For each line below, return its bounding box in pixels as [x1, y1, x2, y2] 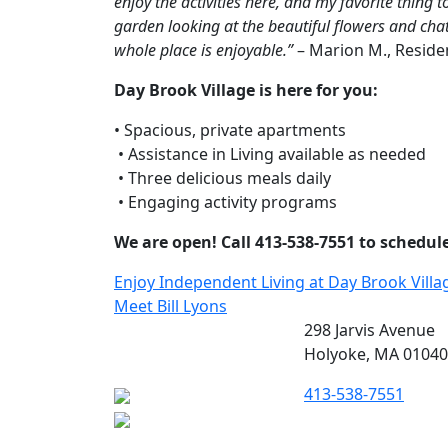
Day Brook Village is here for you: [114, 79, 378, 101]
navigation [113, 304, 272, 347]
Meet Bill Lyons [114, 295, 227, 317]
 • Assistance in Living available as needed [114, 143, 426, 165]
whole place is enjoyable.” [114, 39, 293, 61]
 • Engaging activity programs [114, 191, 337, 213]
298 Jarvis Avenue [304, 319, 435, 341]
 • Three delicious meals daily [114, 167, 331, 189]
